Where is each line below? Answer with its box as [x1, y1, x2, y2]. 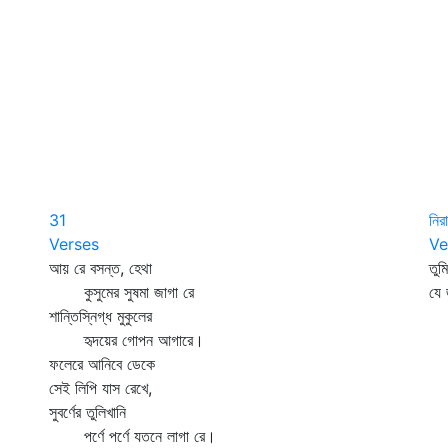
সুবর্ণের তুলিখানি [49, 402, 126, 422]
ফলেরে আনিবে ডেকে [49, 354, 155, 374]
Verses [49, 234, 99, 254]
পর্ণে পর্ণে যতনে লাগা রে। [49, 426, 216, 446]
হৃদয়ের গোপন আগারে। [49, 330, 204, 350]
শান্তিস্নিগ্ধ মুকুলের [49, 306, 152, 326]
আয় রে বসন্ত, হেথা [49, 258, 152, 278]
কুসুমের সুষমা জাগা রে [49, 282, 194, 302]
